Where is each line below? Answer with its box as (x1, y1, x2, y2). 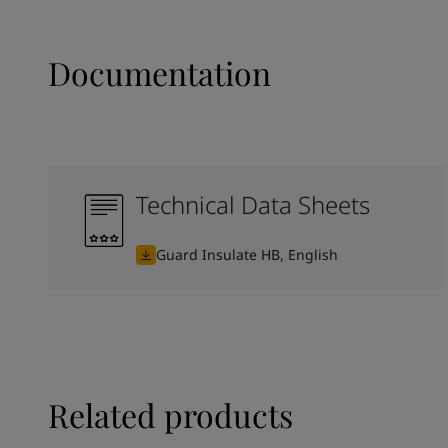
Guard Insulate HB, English (156, 245, 338, 264)
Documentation (48, 51, 271, 94)
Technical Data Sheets (136, 188, 370, 221)
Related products (48, 393, 293, 436)
